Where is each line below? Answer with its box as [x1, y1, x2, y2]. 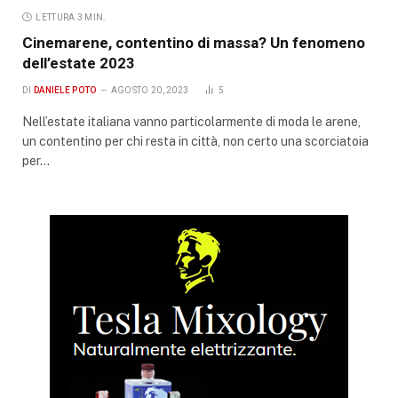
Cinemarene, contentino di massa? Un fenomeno [22, 33, 365, 52]
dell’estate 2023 [22, 53, 135, 72]
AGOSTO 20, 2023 [110, 84, 189, 95]
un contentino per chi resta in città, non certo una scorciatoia [22, 133, 369, 148]
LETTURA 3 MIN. [36, 12, 107, 22]
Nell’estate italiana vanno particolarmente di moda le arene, [22, 114, 361, 129]
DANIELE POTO [33, 84, 97, 95]
